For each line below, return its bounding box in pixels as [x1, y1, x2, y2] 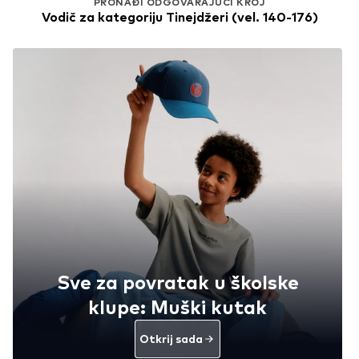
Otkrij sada [139, 332, 203, 346]
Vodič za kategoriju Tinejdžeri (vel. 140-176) [41, 10, 318, 26]
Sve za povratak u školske [56, 270, 299, 294]
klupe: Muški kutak [88, 295, 267, 319]
